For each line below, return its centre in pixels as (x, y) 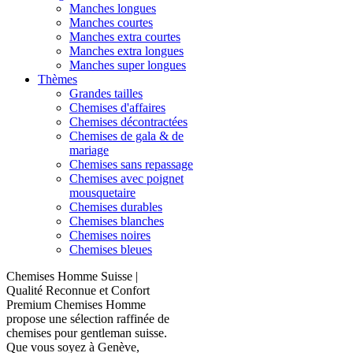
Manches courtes (111, 22)
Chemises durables (116, 207)
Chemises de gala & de (126, 136)
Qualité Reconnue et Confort (78, 290)
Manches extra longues (126, 51)
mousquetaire (102, 193)
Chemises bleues (111, 249)
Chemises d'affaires (117, 108)
